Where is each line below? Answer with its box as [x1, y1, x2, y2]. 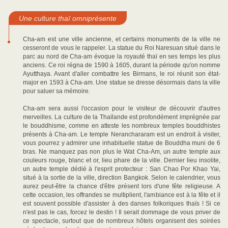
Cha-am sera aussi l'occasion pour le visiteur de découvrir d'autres [23, 105, 220, 112]
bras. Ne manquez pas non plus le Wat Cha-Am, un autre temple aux [23, 148, 220, 155]
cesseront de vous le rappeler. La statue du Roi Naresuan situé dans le [23, 44, 220, 51]
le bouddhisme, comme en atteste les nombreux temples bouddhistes [23, 122, 220, 129]
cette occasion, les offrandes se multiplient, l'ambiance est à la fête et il [23, 191, 220, 198]
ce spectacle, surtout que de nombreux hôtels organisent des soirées [23, 217, 220, 224]
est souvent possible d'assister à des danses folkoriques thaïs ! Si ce [23, 200, 220, 207]
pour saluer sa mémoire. [23, 88, 92, 95]
